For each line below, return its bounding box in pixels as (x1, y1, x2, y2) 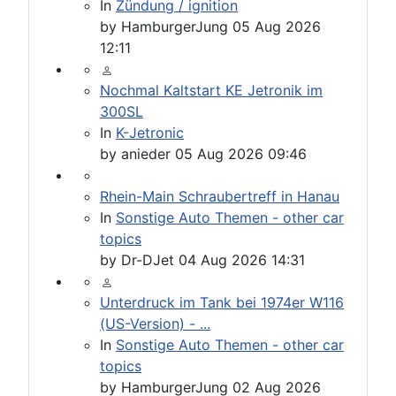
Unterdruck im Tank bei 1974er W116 (100, 293, 344, 312)
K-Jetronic (116, 124, 184, 142)
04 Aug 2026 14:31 (179, 251, 305, 270)
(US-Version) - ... (100, 315, 210, 333)
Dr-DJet (121, 251, 174, 270)
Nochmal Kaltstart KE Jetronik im (100, 81, 323, 100)
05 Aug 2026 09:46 (175, 145, 307, 164)
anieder (121, 145, 171, 164)
